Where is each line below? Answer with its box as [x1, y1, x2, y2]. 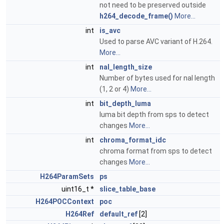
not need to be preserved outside [99, 1, 206, 9]
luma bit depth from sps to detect [99, 110, 209, 118]
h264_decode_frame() [99, 12, 173, 20]
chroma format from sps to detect [99, 147, 212, 155]
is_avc [99, 26, 120, 34]
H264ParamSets [40, 172, 94, 180]
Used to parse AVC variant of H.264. [99, 37, 212, 45]
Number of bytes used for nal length [99, 74, 215, 82]
